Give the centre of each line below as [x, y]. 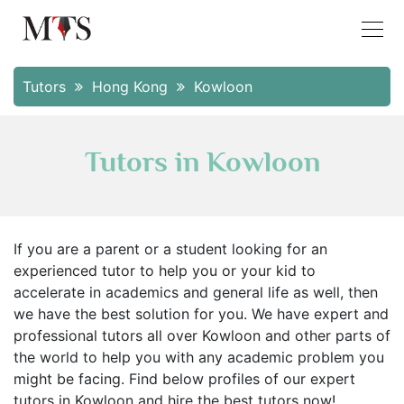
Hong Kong [132, 87]
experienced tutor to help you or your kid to [165, 271]
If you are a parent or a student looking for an [170, 249]
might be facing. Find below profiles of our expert [184, 379]
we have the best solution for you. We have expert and [201, 314]
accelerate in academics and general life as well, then [196, 292]
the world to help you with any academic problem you [199, 357]
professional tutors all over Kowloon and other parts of [202, 335]
